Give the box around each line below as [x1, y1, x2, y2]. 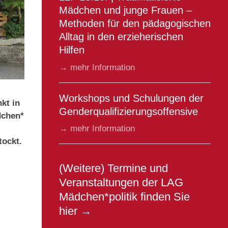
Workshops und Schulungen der [59, 92, 204, 104]
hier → [59, 205, 92, 217]
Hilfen [59, 44, 84, 55]
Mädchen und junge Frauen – [59, 5, 192, 16]
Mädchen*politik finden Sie [59, 190, 190, 203]
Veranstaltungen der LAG [59, 176, 183, 189]
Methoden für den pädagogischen [59, 18, 211, 29]
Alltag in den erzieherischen [59, 31, 183, 42]
